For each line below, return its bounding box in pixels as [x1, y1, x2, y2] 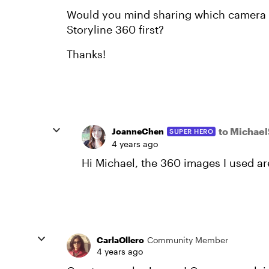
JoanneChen [112, 126, 164, 137]
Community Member [147, 234, 228, 245]
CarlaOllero [97, 234, 144, 245]
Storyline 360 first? [67, 22, 164, 36]
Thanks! [67, 47, 106, 61]
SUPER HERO [169, 127, 213, 135]
